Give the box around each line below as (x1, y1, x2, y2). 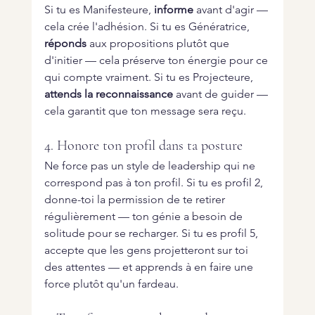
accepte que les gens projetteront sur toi (44, 243, 251, 257)
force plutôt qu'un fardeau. (44, 277, 179, 291)
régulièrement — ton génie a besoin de (44, 210, 245, 224)
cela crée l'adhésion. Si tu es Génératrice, (44, 20, 252, 34)
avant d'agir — (193, 3, 271, 17)
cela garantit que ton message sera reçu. (44, 104, 246, 118)
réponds (44, 37, 86, 51)
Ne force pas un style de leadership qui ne (44, 159, 258, 173)
